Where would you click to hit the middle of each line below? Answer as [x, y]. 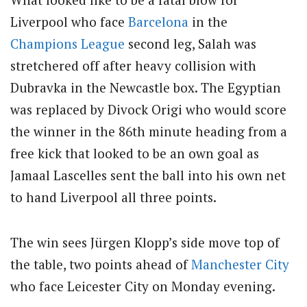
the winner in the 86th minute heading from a [149, 131]
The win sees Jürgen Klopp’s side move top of [145, 243]
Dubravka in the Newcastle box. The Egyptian [146, 87]
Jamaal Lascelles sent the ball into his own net [148, 175]
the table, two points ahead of [101, 265]
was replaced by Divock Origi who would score [148, 109]
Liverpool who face [69, 21]
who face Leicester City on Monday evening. [143, 286]
